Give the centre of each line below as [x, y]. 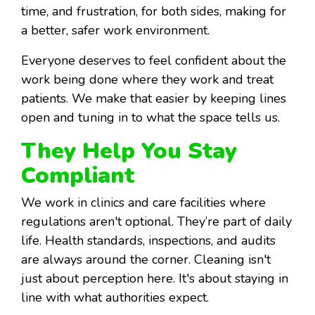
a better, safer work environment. [115, 31]
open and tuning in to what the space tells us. [150, 118]
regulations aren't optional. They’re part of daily [156, 222]
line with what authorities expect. [115, 298]
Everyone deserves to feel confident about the [154, 61]
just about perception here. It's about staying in [155, 279]
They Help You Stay [129, 151]
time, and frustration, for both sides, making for [154, 12]
